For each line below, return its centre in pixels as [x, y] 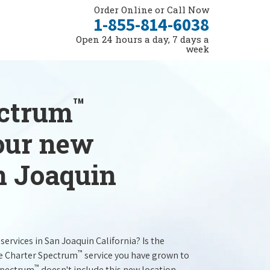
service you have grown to [136, 255]
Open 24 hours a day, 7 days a [143, 39]
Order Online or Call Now [152, 10]
